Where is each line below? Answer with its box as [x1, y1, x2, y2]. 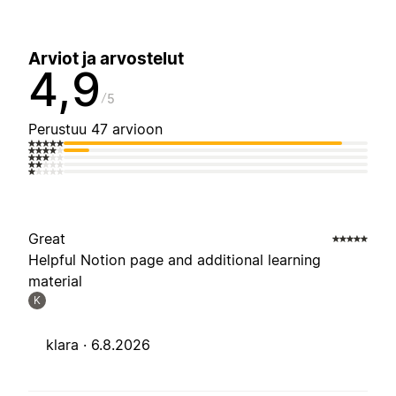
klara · [46, 336, 91, 354]
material [28, 272, 82, 291]
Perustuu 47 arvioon [28, 120, 163, 139]
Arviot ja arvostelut [28, 49, 184, 70]
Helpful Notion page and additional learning [28, 251, 321, 270]
